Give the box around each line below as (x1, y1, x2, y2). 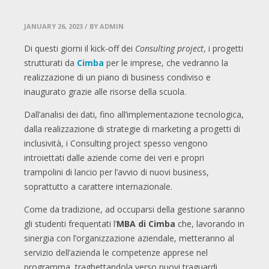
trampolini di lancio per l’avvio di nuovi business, (24, 166, 209, 178)
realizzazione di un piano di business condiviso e (24, 71, 211, 83)
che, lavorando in (175, 218, 244, 230)
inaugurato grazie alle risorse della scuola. (24, 86, 186, 98)
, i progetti (204, 43, 243, 55)
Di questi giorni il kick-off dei (24, 43, 135, 55)
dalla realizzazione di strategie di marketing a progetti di (24, 123, 240, 135)
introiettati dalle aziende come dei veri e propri (24, 152, 204, 164)
